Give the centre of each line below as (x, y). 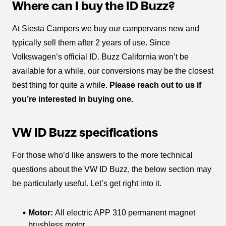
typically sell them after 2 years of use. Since (91, 42)
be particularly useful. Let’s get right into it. (87, 183)
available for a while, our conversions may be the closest (113, 71)
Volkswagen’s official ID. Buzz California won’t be (100, 56)
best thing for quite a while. (61, 85)
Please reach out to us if (155, 85)
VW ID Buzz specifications (85, 132)
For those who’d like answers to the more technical (102, 155)
